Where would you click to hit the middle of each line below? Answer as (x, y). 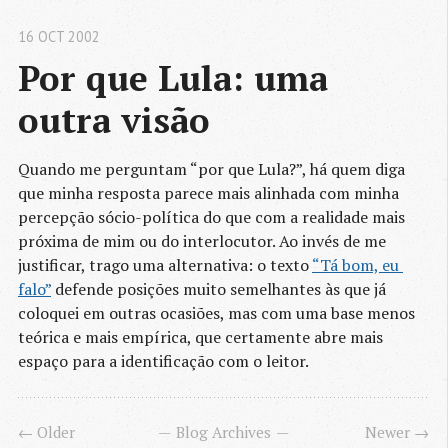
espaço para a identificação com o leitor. (163, 361)
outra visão (114, 120)
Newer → (397, 432)
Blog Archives (223, 432)
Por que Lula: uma (173, 78)
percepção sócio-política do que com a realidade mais (211, 217)
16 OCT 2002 (59, 37)
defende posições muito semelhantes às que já (218, 289)
